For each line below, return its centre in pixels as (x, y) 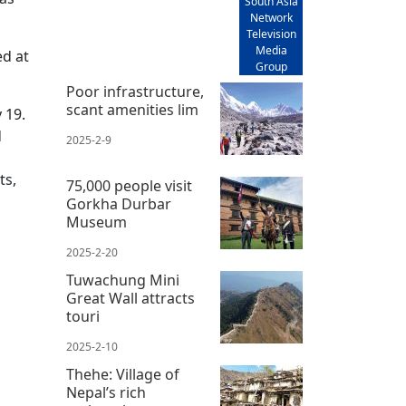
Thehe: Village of (123, 375)
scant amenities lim (132, 110)
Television (271, 34)
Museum (97, 222)
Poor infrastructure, (135, 92)
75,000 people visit (129, 186)
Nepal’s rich (106, 393)
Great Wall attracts (130, 299)
